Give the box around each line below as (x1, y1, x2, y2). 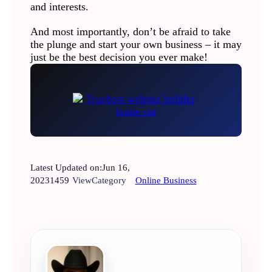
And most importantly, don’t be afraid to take (30, 25, 231, 38)
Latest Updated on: (30, 162, 102, 172)
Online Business (135, 175, 197, 185)
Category (91, 175, 126, 185)
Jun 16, (101, 162, 130, 172)
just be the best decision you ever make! (30, 51, 208, 64)
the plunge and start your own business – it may (30, 38, 242, 51)
